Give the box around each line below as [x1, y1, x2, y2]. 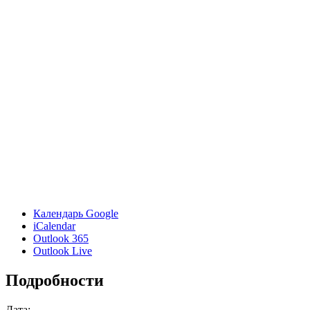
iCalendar [33, 219, 75, 232]
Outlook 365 [33, 232, 89, 244]
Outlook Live [33, 244, 92, 257]
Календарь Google [33, 207, 118, 219]
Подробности [6, 271, 104, 289]
